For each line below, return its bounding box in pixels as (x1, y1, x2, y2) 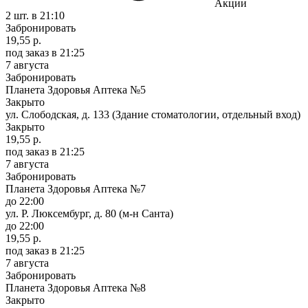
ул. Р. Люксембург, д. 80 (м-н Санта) (5, 207, 173, 219)
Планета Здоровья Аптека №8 (5, 281, 146, 294)
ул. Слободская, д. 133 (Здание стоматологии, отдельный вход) (5, 108, 300, 120)
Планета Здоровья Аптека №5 (5, 83, 146, 96)
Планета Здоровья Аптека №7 (5, 182, 146, 195)
